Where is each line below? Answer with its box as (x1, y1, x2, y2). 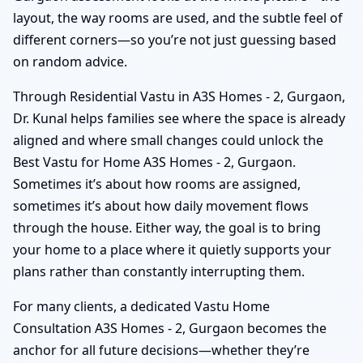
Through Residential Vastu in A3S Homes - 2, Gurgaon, (13, 88, 345, 106)
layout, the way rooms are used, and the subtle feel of (13, 9, 343, 28)
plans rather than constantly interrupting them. (13, 263, 305, 281)
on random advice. (13, 53, 127, 71)
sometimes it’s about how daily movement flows (13, 197, 309, 216)
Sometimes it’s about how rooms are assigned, (13, 175, 301, 194)
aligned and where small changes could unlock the (13, 131, 323, 150)
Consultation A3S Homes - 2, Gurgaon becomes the (13, 319, 327, 338)
